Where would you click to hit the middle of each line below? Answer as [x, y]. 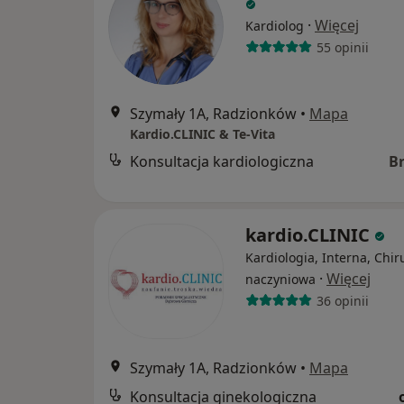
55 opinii [342, 47]
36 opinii [342, 300]
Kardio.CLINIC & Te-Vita [202, 134]
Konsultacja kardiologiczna [222, 162]
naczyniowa [280, 280]
